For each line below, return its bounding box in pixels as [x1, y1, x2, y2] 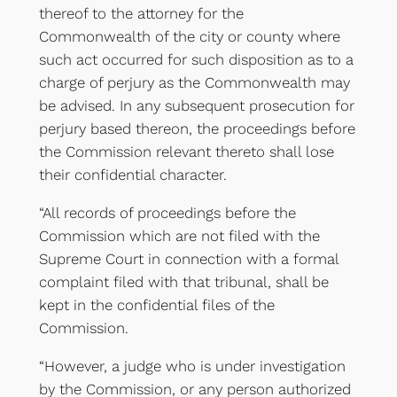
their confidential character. [38, 166, 227, 184]
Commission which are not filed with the [38, 226, 320, 245]
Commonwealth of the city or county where [38, 27, 340, 46]
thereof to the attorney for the [38, 4, 244, 23]
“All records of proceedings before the [38, 203, 296, 222]
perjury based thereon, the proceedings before [38, 120, 355, 138]
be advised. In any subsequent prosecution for [38, 97, 354, 115]
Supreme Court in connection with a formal [38, 249, 339, 268]
